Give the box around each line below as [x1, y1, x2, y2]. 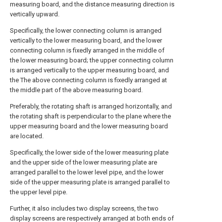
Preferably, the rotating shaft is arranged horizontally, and [10, 103, 172, 110]
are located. [10, 132, 44, 140]
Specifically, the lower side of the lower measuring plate [10, 149, 168, 156]
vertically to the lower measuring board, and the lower [10, 37, 162, 44]
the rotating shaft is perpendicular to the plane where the [10, 112, 171, 120]
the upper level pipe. [10, 188, 67, 196]
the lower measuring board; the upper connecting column [10, 56, 173, 64]
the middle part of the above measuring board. [10, 86, 143, 94]
